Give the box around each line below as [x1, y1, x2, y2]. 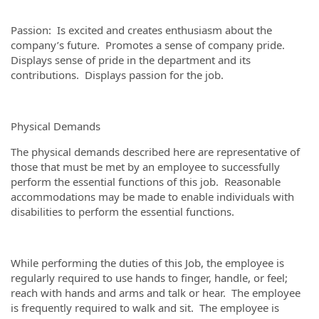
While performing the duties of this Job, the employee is [11, 256, 284, 270]
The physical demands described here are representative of [11, 145, 300, 159]
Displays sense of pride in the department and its [11, 53, 251, 67]
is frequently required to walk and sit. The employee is [11, 300, 279, 315]
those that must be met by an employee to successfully [11, 159, 280, 174]
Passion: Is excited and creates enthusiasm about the [11, 23, 272, 37]
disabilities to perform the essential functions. [11, 204, 234, 219]
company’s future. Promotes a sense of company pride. [11, 38, 288, 52]
